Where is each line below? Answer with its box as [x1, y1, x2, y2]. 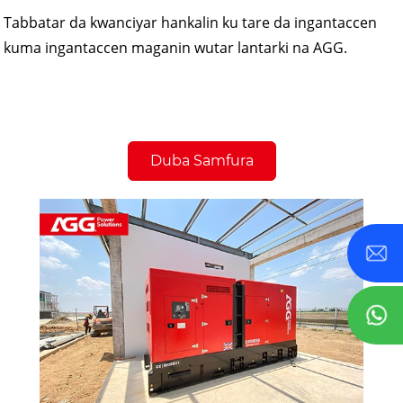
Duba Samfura [149, 151, 254, 169]
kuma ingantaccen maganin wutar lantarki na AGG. [4, 37, 348, 58]
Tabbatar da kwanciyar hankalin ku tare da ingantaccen [4, 12, 378, 32]
